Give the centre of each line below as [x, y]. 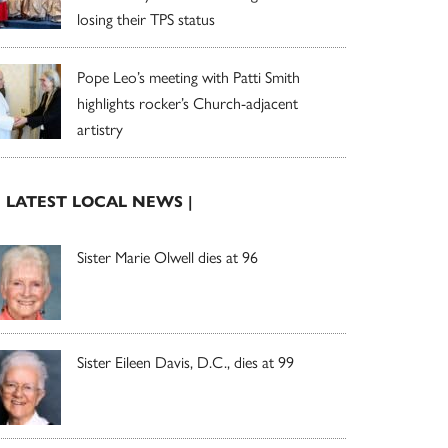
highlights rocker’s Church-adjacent [187, 102]
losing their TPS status [146, 18]
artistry [100, 128]
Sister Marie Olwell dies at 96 [167, 256]
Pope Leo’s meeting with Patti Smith [188, 76]
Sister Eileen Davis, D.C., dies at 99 [185, 361]
